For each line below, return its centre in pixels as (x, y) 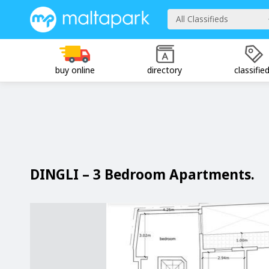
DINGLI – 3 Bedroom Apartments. (142, 174)
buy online (75, 70)
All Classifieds (202, 19)
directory (164, 70)
